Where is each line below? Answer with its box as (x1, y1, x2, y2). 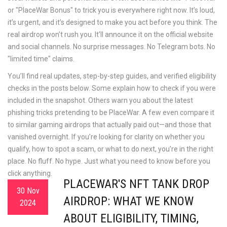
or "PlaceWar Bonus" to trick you (8, 6, 109, 14)
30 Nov (16, 186, 40, 196)
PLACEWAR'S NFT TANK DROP (63, 177, 209, 191)
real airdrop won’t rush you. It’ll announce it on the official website (8, 30, 213, 39)
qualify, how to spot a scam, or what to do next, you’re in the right (8, 145, 213, 153)
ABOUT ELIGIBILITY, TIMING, (63, 211, 199, 225)
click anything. (8, 169, 52, 177)
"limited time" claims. (8, 55, 74, 63)
